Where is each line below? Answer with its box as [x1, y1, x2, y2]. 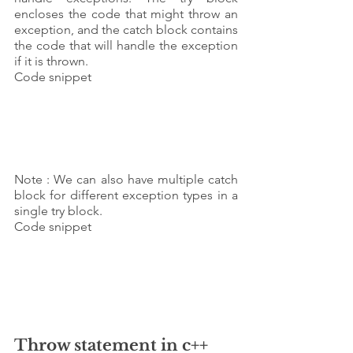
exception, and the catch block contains [14, 21, 238, 37]
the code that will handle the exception [14, 37, 238, 53]
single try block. [14, 203, 102, 219]
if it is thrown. [14, 53, 88, 69]
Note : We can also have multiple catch [14, 172, 238, 188]
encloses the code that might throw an [14, 6, 238, 21]
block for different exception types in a [14, 188, 238, 203]
